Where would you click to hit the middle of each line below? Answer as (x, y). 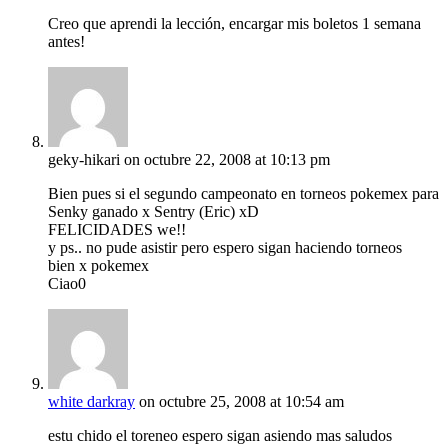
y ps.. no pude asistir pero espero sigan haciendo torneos (225, 248)
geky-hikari (84, 160)
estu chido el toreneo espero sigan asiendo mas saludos (220, 436)
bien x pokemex (98, 266)
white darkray (91, 402)
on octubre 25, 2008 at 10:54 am (241, 402)
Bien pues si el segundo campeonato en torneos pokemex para (243, 194)
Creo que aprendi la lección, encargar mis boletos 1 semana (234, 24)
